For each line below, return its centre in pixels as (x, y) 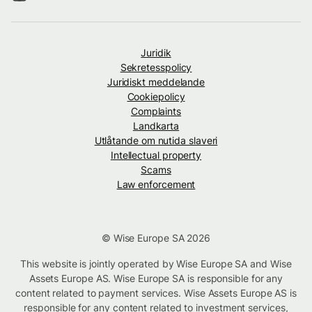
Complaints (156, 111)
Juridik (156, 53)
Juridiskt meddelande (156, 82)
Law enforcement (156, 185)
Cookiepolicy (156, 97)
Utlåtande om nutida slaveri (156, 141)
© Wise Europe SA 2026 (156, 238)
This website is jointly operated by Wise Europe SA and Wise (156, 264)
